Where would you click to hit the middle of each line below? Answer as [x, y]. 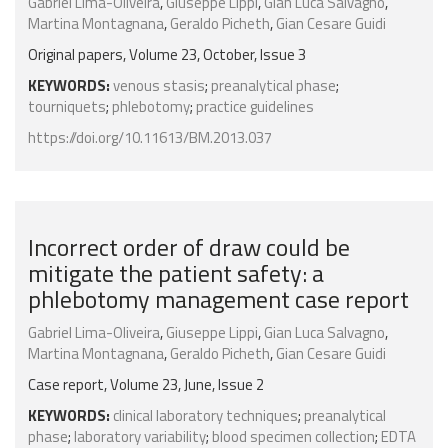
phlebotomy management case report [218, 299]
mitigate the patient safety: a [176, 273]
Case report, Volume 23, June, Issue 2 [146, 385]
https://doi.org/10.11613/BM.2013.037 [150, 138]
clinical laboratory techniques [205, 416]
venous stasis [159, 86]
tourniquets [67, 107]
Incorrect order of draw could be [189, 247]
